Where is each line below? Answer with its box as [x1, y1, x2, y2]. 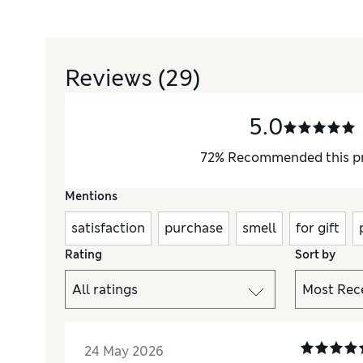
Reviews [65, 63, 158, 94]
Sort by [295, 247, 335, 263]
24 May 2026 [84, 343, 164, 361]
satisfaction [71, 220, 145, 237]
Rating [65, 247, 102, 263]
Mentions [65, 189, 117, 204]
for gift [296, 220, 340, 237]
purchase [164, 220, 223, 237]
